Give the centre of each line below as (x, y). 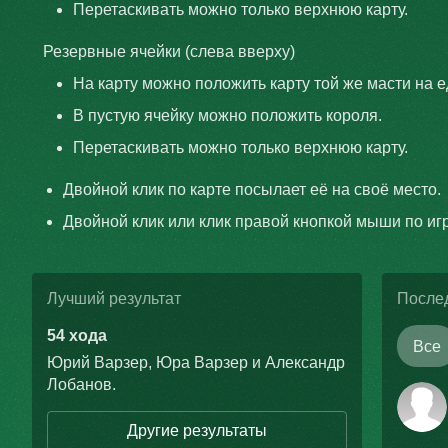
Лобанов (79, 384)
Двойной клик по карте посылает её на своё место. (252, 189)
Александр (305, 362)
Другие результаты (197, 430)
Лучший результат (114, 298)
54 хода (77, 335)
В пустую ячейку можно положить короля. (227, 115)
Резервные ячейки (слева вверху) (169, 51)
